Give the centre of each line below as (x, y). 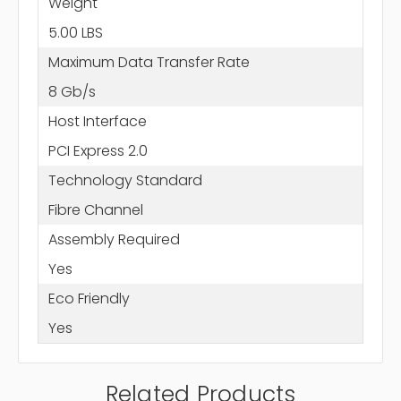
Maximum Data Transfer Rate (149, 62)
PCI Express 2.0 (98, 150)
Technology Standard (125, 180)
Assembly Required (114, 239)
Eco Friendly (89, 298)
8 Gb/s (72, 91)
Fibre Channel (95, 209)
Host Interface (97, 121)
